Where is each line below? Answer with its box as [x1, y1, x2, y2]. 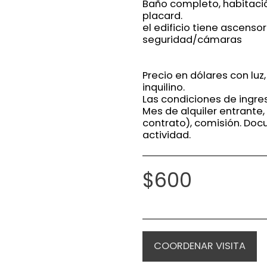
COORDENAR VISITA [154, 239, 246, 253]
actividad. [142, 128, 191, 142]
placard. [142, 9, 182, 23]
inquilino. [142, 80, 185, 94]
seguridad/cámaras [142, 33, 242, 46]
